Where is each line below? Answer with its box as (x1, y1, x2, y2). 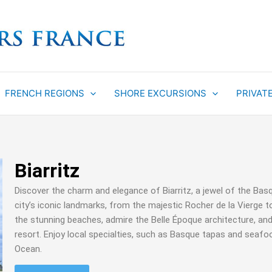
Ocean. (14, 243, 44, 254)
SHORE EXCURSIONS (114, 87, 206, 99)
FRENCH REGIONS (5, 87, 84, 99)
